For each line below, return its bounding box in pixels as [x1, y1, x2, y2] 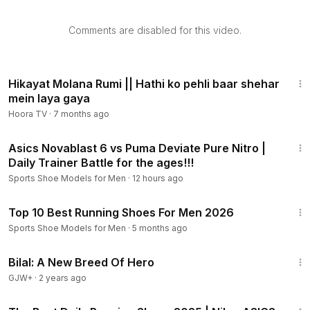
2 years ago [39, 273, 86, 283]
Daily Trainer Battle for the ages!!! [8, 156, 194, 170]
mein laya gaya [8, 91, 90, 105]
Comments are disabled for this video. [69, 24, 241, 36]
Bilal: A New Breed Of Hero [8, 255, 154, 269]
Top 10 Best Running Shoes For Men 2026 [8, 206, 234, 219]
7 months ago [53, 109, 109, 119]
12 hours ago [132, 173, 183, 183]
